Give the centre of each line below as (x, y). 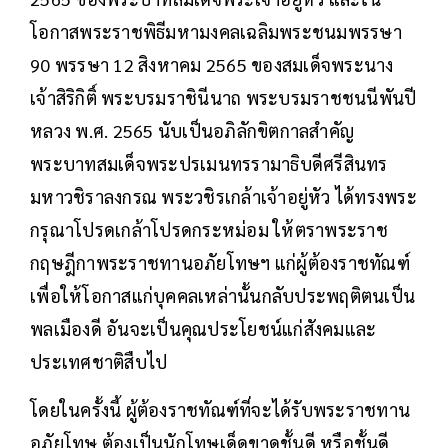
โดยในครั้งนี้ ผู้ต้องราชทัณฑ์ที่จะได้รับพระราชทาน (220, 409)
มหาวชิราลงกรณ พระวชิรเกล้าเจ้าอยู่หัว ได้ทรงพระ (223, 196)
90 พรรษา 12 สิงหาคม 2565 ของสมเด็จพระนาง (212, 64)
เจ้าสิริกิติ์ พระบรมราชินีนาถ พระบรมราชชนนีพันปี (223, 97)
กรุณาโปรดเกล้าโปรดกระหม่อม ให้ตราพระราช (209, 229)
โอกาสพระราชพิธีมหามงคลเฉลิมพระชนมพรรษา (216, 31)
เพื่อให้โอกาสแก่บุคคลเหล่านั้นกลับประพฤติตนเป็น (222, 295)
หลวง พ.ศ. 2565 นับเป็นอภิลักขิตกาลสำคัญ (192, 130)
